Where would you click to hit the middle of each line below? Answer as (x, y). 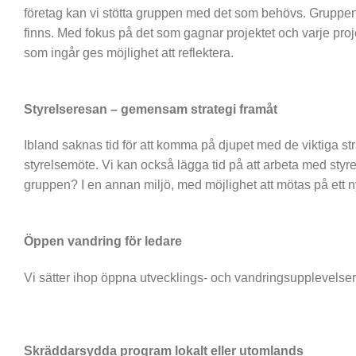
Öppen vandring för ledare (103, 242)
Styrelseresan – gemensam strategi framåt (151, 109)
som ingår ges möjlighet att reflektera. (129, 52)
